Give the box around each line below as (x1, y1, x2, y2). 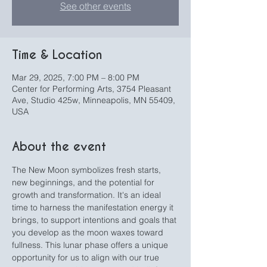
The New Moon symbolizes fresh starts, (12, 164, 163, 175)
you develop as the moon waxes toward (12, 227, 166, 238)
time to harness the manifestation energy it (12, 202, 176, 213)
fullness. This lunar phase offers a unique (12, 240, 170, 250)
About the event (12, 139, 106, 154)
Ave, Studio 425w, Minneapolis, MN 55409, (12, 95, 175, 105)
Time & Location (12, 47, 103, 63)
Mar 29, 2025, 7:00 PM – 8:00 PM (12, 72, 139, 83)
